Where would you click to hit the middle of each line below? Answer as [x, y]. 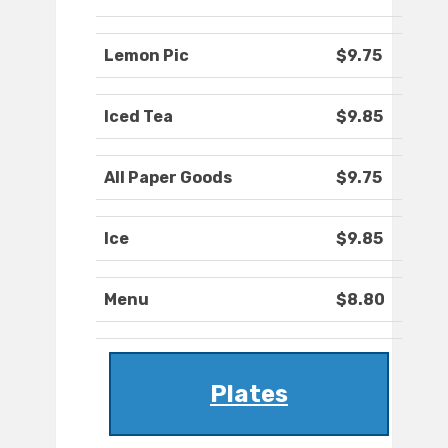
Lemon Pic [146, 56]
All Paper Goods [168, 178]
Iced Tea [138, 117]
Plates [249, 394]
